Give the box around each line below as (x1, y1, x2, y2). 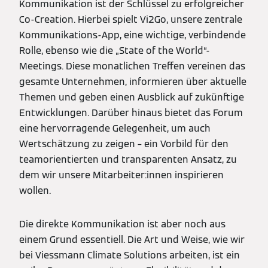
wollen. (19, 184, 51, 197)
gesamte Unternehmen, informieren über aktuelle (19, 75, 246, 88)
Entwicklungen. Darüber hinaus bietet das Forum (19, 106, 243, 119)
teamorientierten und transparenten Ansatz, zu (19, 153, 237, 166)
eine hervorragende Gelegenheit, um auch (19, 121, 211, 135)
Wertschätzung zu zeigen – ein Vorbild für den (19, 137, 229, 150)
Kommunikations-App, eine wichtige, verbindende (19, 28, 246, 41)
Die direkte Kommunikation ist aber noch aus (19, 217, 226, 230)
